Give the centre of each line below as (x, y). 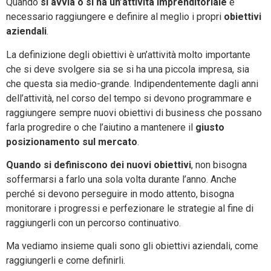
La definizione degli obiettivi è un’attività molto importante (128, 54)
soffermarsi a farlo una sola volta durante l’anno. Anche (121, 180)
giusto (210, 127)
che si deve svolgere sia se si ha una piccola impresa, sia (128, 69)
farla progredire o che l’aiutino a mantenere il (101, 127)
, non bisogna (219, 165)
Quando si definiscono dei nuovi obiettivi (99, 165)
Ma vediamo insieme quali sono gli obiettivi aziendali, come (132, 246)
